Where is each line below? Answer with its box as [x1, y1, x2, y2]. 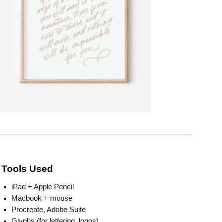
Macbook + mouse [11, 194, 72, 202]
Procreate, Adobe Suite [11, 206, 86, 214]
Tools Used [1, 164, 53, 174]
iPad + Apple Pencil [11, 183, 74, 191]
